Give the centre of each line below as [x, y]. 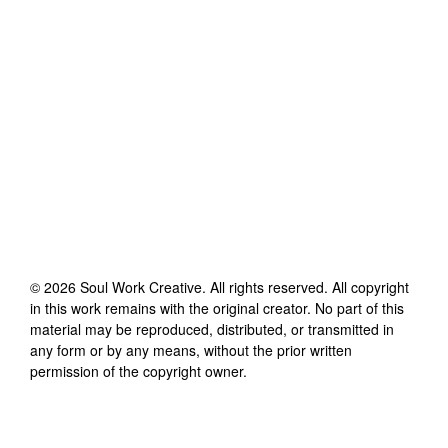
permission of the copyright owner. [138, 370]
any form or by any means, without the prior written [191, 349]
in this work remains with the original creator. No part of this [217, 307]
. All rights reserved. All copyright [305, 286]
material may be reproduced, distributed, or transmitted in [212, 328]
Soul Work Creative [141, 286]
